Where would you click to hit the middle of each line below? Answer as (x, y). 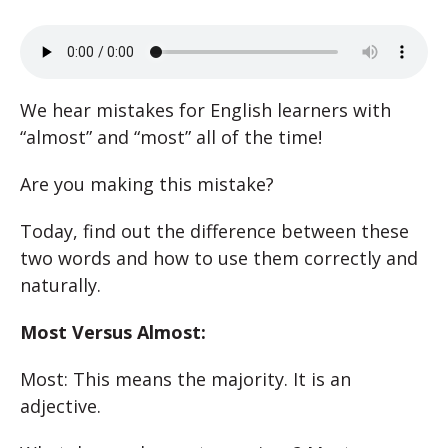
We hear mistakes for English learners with (205, 110)
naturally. (60, 285)
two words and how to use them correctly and (219, 258)
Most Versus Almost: (113, 332)
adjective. (60, 406)
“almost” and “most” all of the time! (171, 137)
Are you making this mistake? (147, 184)
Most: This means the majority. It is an (185, 379)
